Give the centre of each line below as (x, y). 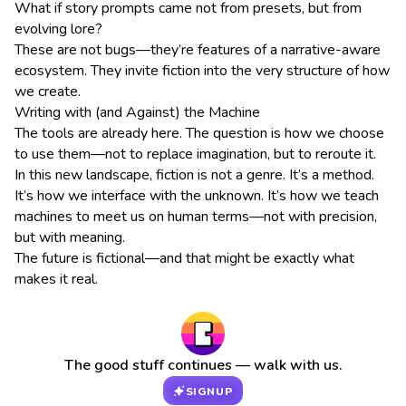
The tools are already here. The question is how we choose (199, 134)
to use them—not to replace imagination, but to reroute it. (195, 155)
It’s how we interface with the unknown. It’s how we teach (197, 196)
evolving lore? (58, 29)
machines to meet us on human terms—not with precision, (196, 217)
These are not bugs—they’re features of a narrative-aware (198, 50)
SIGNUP (209, 391)
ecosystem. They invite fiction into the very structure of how (202, 71)
